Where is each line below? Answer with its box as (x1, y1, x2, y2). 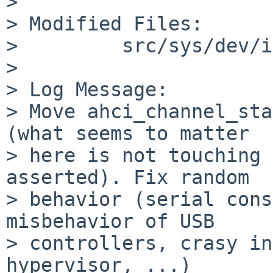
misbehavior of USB (6, 210, 214, 232)
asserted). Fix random (6, 166, 249, 188)
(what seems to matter (6, 122, 249, 144)
